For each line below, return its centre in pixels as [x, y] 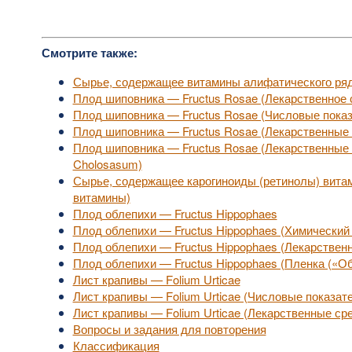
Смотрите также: [89, 53]
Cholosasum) [107, 164]
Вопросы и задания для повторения [169, 329]
